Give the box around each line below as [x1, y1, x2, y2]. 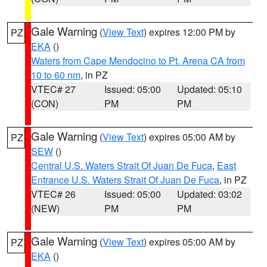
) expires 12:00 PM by [144, 25, 235, 39]
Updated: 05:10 [177, 82, 243, 96]
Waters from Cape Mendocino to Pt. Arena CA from [31, 54, 245, 67]
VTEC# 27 [31, 82, 76, 96]
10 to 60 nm [31, 68, 80, 82]
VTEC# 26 [31, 187, 76, 201]
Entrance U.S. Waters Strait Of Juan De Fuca [31, 173, 219, 187]
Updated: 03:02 [177, 187, 243, 201]
